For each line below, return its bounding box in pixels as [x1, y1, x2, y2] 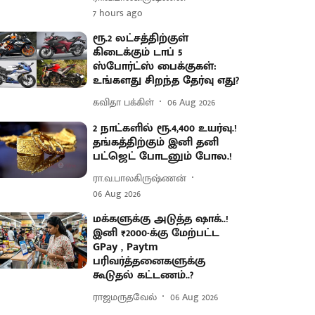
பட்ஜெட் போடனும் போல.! [93, 147, 233, 166]
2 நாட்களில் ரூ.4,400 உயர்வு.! [93, 119, 238, 138]
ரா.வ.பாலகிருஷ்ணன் [93, 169, 187, 186]
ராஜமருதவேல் [93, 288, 157, 305]
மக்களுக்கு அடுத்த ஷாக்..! [93, 210, 229, 229]
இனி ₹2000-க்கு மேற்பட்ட [93, 224, 220, 243]
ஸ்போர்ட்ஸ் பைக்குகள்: [93, 57, 217, 76]
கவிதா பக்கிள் [93, 94, 155, 110]
